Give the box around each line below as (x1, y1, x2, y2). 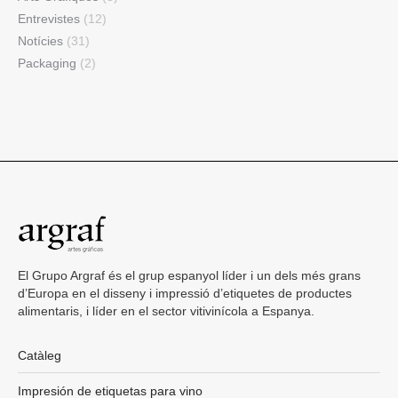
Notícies (18, 34, 63, 49)
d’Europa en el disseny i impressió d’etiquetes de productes (18, 286, 352, 301)
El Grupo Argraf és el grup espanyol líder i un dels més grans (18, 268, 361, 283)
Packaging (18, 56, 76, 71)
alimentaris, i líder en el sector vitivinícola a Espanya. (18, 304, 314, 319)
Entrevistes (18, 12, 80, 27)
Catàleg (18, 348, 61, 363)
